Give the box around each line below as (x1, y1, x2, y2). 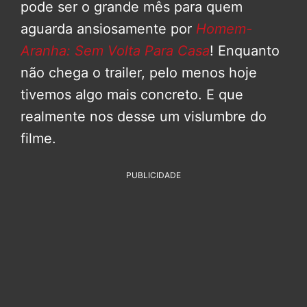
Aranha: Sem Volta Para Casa (21, 42, 210, 59)
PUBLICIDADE (126, 169, 181, 180)
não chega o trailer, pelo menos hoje (21, 64, 257, 81)
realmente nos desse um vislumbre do (21, 108, 267, 125)
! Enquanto (210, 42, 280, 59)
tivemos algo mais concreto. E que (21, 86, 243, 103)
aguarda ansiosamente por (21, 20, 192, 37)
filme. (21, 130, 56, 147)
